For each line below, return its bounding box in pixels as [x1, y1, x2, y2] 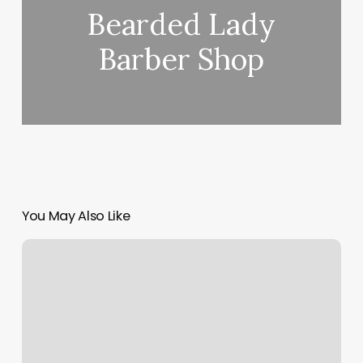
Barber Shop [99, 41, 265, 79]
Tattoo [20, 259, 60, 276]
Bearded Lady [88, 6, 276, 44]
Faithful [20, 240, 63, 257]
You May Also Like [21, 207, 130, 226]
